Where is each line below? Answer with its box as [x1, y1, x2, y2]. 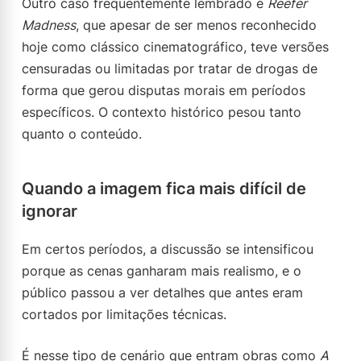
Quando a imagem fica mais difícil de [22, 179, 306, 198]
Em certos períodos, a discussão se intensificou [22, 241, 313, 257]
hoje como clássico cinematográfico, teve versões [22, 39, 329, 55]
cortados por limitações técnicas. [22, 306, 226, 322]
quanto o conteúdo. [22, 126, 142, 142]
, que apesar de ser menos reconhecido [76, 17, 317, 33]
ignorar [22, 201, 77, 221]
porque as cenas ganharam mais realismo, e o [22, 263, 301, 279]
